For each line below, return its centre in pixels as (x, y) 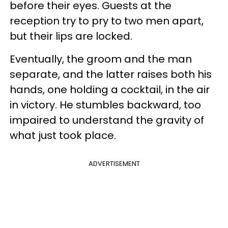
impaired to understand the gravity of (107, 120)
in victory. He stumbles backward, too (105, 105)
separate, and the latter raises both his (111, 74)
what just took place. (63, 135)
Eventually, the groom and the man (101, 59)
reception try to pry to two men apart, (107, 21)
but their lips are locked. (71, 36)
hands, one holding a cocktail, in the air (110, 89)
